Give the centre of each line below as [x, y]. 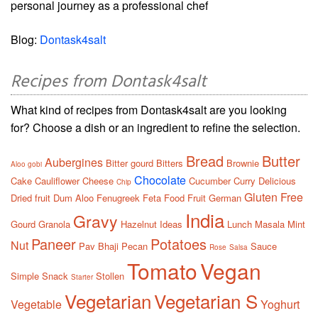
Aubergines [74, 162]
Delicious [277, 180]
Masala [270, 224]
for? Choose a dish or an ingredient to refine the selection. [155, 127]
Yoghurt [280, 304]
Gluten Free [274, 197]
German [225, 197]
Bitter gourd [130, 163]
